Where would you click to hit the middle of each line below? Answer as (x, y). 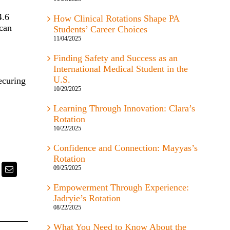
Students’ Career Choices (100, 30)
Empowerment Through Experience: (121, 188)
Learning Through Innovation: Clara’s (124, 109)
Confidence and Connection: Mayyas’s (125, 148)
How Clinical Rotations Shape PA (116, 19)
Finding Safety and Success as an (115, 58)
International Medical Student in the (120, 69)
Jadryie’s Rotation (87, 198)
